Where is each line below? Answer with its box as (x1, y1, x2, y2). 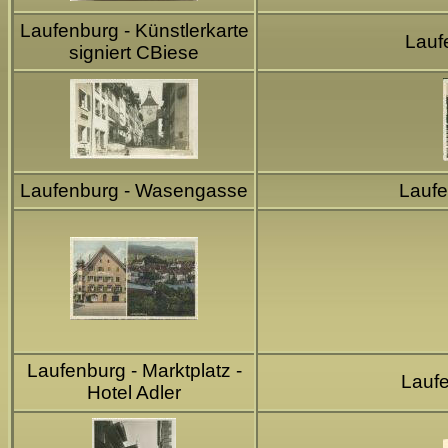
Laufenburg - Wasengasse (20, 179, 248, 201)
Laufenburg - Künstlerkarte (19, 19, 249, 41)
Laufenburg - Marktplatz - (26, 359, 242, 381)
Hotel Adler (87, 381, 181, 403)
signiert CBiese (69, 41, 199, 63)
